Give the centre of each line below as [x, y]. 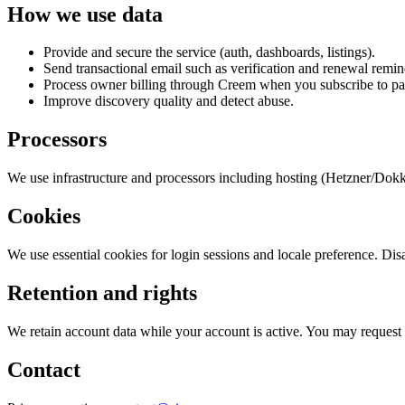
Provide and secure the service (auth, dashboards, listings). [209, 52]
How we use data [85, 14]
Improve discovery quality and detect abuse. [169, 101]
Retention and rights [102, 292]
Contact [44, 369]
